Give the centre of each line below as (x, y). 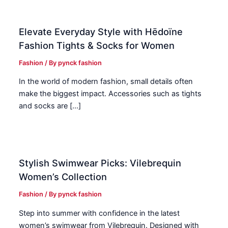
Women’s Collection (63, 177)
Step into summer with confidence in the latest (99, 213)
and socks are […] (50, 106)
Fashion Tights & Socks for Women (97, 45)
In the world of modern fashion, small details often (106, 82)
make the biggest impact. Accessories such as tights (110, 94)
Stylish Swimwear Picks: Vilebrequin (100, 163)
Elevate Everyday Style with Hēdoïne (101, 31)
